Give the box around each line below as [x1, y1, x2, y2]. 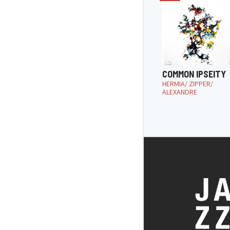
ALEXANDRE [162, 87, 197, 97]
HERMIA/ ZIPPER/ [162, 79, 213, 88]
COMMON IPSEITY [162, 68, 226, 80]
